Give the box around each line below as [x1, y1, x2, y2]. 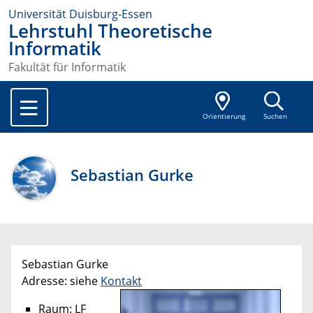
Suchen [263, 112, 287, 122]
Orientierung [202, 112, 245, 122]
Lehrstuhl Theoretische [8, 19, 212, 43]
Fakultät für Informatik [8, 59, 126, 75]
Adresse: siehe [22, 273, 101, 289]
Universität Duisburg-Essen [8, 6, 152, 22]
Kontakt [101, 273, 142, 289]
